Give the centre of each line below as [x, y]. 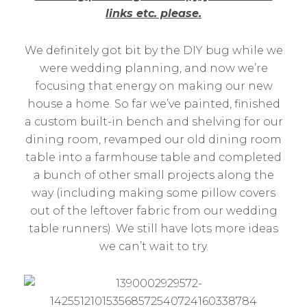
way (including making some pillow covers [153, 193]
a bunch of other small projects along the [153, 175]
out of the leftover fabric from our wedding [153, 211]
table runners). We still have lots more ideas [153, 229]
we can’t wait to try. [153, 246]
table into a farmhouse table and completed [153, 157]
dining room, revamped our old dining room [153, 139]
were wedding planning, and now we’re [153, 68]
